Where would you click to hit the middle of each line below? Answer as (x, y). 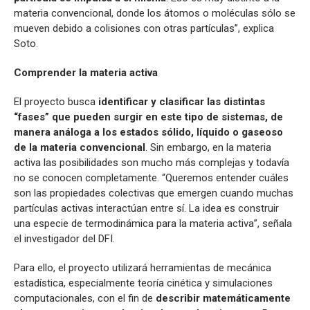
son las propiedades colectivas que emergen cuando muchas (154, 193)
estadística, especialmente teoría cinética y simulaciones (143, 283)
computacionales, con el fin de (85, 299)
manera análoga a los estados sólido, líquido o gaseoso (148, 133)
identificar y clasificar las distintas (180, 102)
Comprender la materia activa (86, 73)
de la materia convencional (80, 148)
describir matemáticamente (223, 299)
